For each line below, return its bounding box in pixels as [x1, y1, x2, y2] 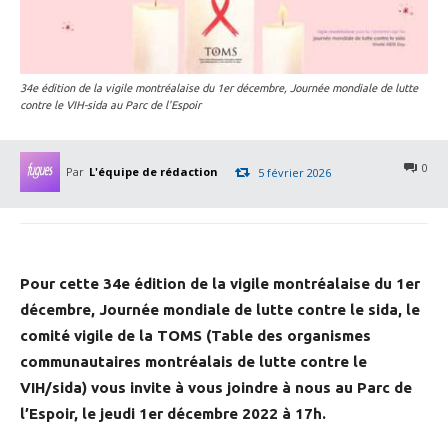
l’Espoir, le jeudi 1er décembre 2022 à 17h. [20, 405, 326, 423]
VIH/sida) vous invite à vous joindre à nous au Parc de [20, 379, 412, 397]
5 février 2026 [258, 164, 331, 180]
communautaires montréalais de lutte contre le [20, 353, 367, 371]
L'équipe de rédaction [89, 164, 218, 180]
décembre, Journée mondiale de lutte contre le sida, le [20, 301, 420, 319]
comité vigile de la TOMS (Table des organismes [20, 327, 371, 345]
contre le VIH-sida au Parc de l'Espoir [20, 99, 201, 112]
